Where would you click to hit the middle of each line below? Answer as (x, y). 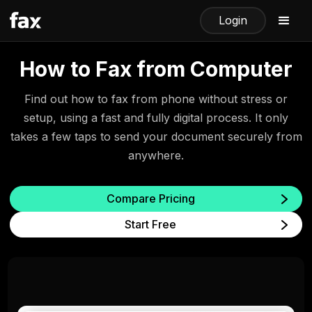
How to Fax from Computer (156, 69)
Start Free (150, 224)
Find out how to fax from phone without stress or (156, 99)
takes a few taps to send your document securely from (156, 136)
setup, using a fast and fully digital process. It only (156, 118)
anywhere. (156, 155)
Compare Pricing (150, 198)
